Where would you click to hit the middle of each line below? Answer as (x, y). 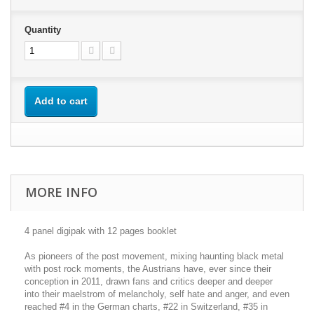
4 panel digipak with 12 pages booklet (101, 231)
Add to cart (61, 101)
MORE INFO (61, 192)
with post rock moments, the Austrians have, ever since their (148, 269)
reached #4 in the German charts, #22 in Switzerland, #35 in (146, 307)
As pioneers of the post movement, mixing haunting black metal (154, 256)
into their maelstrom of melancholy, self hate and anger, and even (157, 294)
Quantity (43, 30)
